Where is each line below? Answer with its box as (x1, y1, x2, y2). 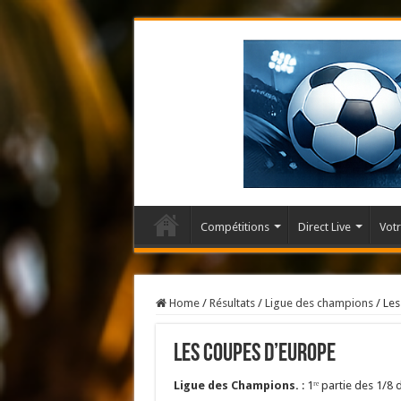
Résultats (209, 295, 255, 310)
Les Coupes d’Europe (173, 341, 336, 367)
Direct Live (297, 219, 351, 234)
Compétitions (200, 219, 269, 234)
